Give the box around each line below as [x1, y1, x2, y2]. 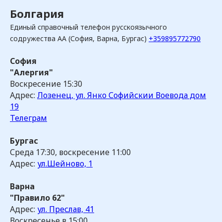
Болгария [10, 6, 64, 21]
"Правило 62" [10, 192, 65, 203]
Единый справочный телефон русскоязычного [10, 22, 167, 32]
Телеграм [10, 112, 47, 123]
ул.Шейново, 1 [37, 158, 93, 169]
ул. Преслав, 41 [37, 204, 94, 215]
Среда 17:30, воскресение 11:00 [10, 147, 131, 158]
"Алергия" [10, 67, 53, 78]
